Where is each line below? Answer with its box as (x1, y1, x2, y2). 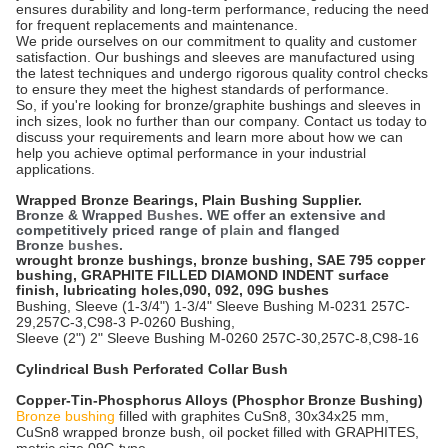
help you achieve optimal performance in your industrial (16, 145, 366, 161)
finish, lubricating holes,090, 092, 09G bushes (16, 282, 329, 298)
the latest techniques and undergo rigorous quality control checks (16, 65, 428, 81)
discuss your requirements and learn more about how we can (16, 129, 403, 145)
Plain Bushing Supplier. (202, 192, 362, 208)
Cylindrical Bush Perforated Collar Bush (16, 361, 288, 377)
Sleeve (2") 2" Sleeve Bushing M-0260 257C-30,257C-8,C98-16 (16, 330, 419, 346)
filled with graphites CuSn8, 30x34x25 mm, (115, 408, 389, 424)
